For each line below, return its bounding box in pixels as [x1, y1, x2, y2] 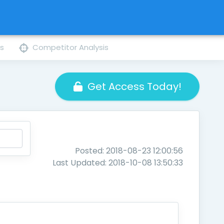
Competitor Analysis [32, 42, 109, 52]
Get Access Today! [87, 79, 181, 93]
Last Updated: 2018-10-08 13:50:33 [52, 157, 183, 168]
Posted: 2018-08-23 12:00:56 [75, 145, 183, 156]
